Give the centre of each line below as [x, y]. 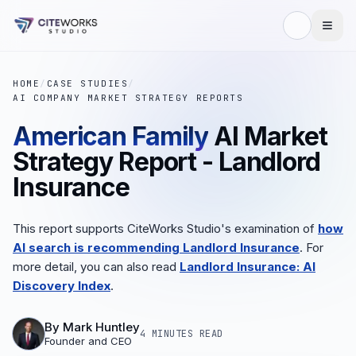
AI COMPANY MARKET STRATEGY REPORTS [128, 98]
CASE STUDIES [87, 83]
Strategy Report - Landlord [166, 162]
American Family [111, 136]
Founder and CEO [88, 341]
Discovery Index [62, 286]
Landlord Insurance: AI [248, 267]
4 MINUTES [167, 333]
